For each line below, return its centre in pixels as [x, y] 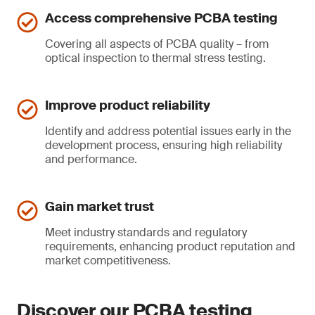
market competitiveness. [108, 261]
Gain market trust [99, 207]
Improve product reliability [128, 105]
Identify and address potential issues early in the [168, 131]
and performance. [91, 159]
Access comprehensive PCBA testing [161, 18]
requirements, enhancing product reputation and [170, 246]
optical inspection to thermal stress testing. [155, 58]
